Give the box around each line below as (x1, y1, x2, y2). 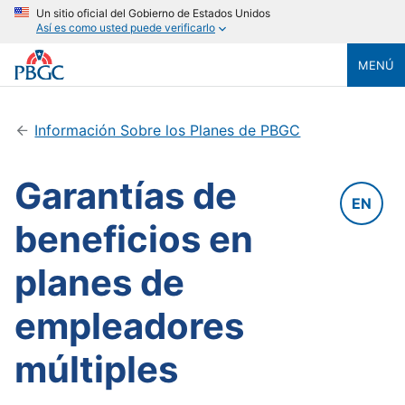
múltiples (14, 347, 178, 391)
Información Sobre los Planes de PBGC (34, 121, 301, 139)
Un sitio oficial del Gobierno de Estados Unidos (36, 6, 270, 20)
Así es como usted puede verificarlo (36, 21, 215, 35)
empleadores (14, 304, 244, 348)
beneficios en (14, 217, 253, 261)
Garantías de (14, 174, 237, 218)
